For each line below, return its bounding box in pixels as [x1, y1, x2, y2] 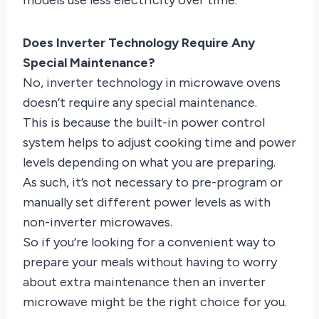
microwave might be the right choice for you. [23, 293, 287, 310]
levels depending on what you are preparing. [23, 154, 276, 170]
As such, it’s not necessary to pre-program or [23, 174, 283, 190]
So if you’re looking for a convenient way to [23, 234, 276, 250]
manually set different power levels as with [23, 194, 271, 210]
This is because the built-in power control [23, 114, 265, 130]
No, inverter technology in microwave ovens [23, 74, 281, 90]
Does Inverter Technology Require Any [23, 34, 255, 51]
